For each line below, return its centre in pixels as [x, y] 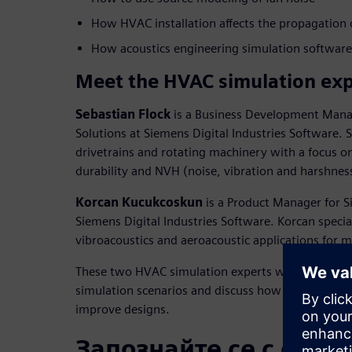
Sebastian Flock [123, 115]
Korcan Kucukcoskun [139, 203]
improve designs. [123, 310]
